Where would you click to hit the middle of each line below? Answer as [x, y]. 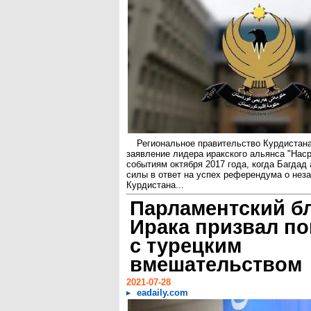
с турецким [186, 245]
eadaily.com [162, 293]
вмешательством [216, 264]
